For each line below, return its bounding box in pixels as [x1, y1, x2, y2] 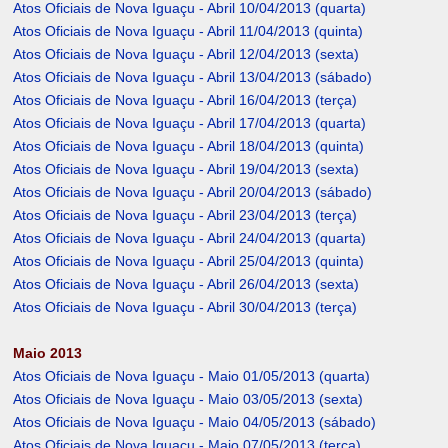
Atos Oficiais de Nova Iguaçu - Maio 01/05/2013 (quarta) [13, 368, 371, 385]
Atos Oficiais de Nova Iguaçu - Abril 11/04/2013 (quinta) [13, 23, 364, 40]
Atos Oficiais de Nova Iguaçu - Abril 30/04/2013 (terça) [13, 299, 358, 316]
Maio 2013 [13, 345, 83, 362]
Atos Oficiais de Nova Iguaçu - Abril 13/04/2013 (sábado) [13, 69, 373, 86]
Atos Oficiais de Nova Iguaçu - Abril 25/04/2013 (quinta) [13, 253, 365, 270]
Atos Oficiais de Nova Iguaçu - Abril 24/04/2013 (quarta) [13, 230, 367, 247]
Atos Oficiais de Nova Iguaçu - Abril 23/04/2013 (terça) [13, 207, 358, 224]
